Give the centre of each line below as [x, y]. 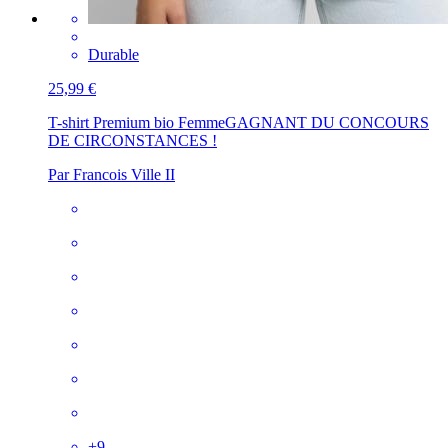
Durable [113, 54]
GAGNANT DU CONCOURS [327, 122]
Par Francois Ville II [111, 174]
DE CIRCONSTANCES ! [132, 140]
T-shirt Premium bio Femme [136, 122]
